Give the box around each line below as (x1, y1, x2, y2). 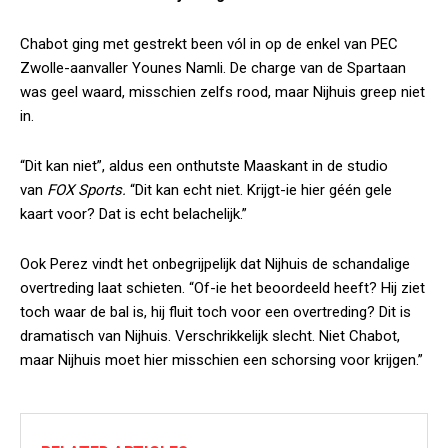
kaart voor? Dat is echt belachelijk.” (20, 205, 247, 223)
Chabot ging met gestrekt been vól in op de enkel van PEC (20, 35, 398, 53)
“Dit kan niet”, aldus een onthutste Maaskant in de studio (20, 157, 388, 175)
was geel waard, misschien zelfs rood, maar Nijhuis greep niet (20, 83, 425, 101)
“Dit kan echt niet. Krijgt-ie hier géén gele (130, 181, 392, 199)
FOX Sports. (47, 181, 130, 199)
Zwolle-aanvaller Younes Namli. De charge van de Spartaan (20, 59, 406, 77)
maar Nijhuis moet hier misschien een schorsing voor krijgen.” (20, 351, 423, 369)
